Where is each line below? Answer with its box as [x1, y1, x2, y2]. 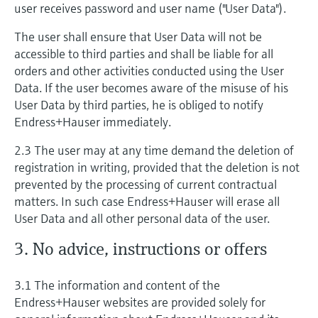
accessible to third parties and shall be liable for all [14, 45, 273, 62]
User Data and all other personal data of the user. [14, 210, 270, 226]
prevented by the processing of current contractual [14, 176, 277, 192]
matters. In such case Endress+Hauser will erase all [14, 193, 280, 209]
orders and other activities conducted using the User [14, 62, 284, 79]
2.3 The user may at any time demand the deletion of [14, 142, 294, 158]
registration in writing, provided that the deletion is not [14, 159, 300, 175]
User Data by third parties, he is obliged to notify [14, 97, 263, 113]
